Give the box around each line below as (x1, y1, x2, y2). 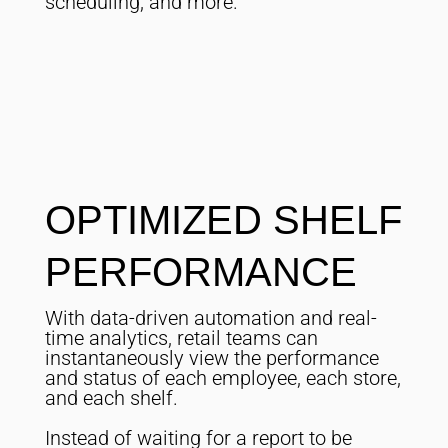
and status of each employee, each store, (44, 366, 401, 391)
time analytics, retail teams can (44, 326, 318, 351)
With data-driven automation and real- (44, 306, 377, 331)
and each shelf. (44, 386, 178, 411)
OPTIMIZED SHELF (44, 198, 402, 243)
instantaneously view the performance (44, 346, 379, 371)
